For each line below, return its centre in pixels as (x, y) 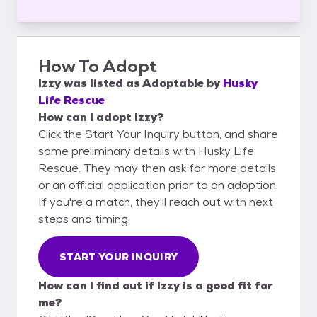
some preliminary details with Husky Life (146, 151)
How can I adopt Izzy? (101, 117)
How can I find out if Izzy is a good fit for (156, 285)
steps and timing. (84, 219)
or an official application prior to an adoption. (158, 185)
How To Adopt (98, 66)
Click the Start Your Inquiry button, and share (158, 134)
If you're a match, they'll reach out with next (156, 202)
